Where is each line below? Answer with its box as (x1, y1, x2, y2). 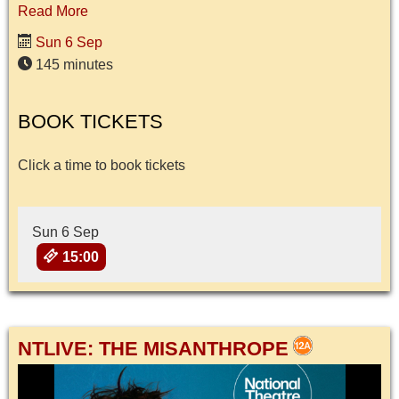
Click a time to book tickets (18, 157, 185, 173)
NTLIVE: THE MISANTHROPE (18, 338, 289, 361)
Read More (18, 3, 88, 19)
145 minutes (32, 56, 113, 72)
